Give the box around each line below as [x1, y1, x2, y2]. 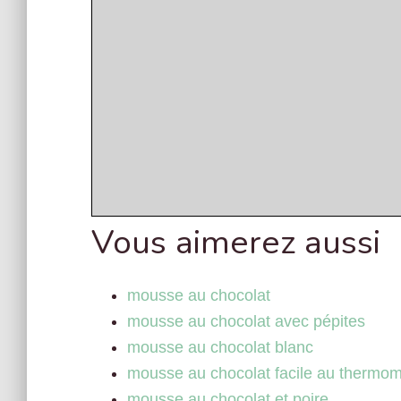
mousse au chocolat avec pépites [127, 312, 365, 330]
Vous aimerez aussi [91, 220, 380, 265]
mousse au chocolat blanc [127, 338, 313, 356]
